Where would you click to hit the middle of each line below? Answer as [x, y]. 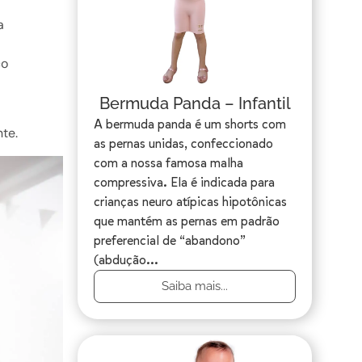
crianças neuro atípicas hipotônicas [190, 202]
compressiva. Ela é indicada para [184, 183]
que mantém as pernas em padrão [187, 221]
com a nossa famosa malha [168, 163]
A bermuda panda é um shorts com [190, 124]
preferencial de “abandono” [170, 241]
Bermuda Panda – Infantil [195, 104]
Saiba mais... [195, 286]
